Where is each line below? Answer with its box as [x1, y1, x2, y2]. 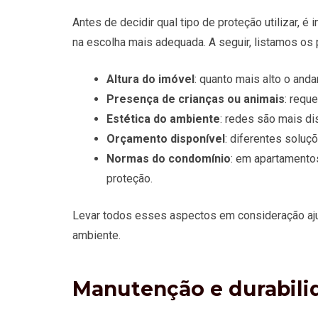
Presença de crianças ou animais [106, 92, 285, 106]
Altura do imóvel [106, 72, 194, 86]
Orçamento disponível [106, 131, 225, 146]
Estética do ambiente [106, 111, 220, 126]
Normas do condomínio [106, 151, 231, 165]
